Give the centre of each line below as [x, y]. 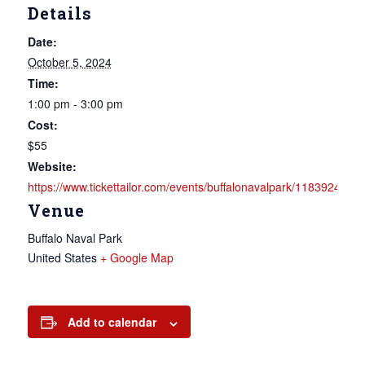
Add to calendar [112, 322]
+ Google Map [136, 258]
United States [62, 258]
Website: [52, 167]
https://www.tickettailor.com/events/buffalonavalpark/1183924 [184, 187]
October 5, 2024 [69, 62]
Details [59, 13]
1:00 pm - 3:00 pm [75, 104]
